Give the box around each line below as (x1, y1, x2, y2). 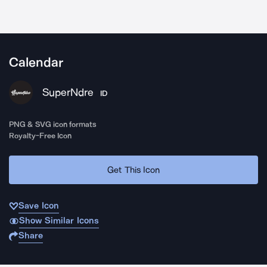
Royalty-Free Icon (9, 131, 72, 140)
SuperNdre (42, 86, 94, 99)
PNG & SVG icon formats (9, 120, 97, 129)
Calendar (9, 55, 63, 70)
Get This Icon (107, 164, 160, 175)
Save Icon (18, 200, 59, 211)
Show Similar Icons (18, 215, 99, 226)
